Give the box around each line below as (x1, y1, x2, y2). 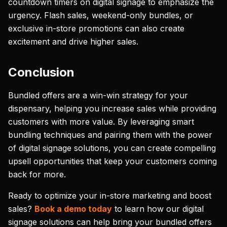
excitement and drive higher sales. (8, 36, 138, 47)
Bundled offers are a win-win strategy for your (8, 90, 188, 100)
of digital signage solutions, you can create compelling (8, 143, 216, 153)
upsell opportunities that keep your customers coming (8, 156, 217, 166)
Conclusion (8, 65, 74, 80)
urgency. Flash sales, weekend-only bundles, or (8, 10, 193, 20)
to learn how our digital (112, 204, 204, 214)
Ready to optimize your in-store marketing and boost (8, 191, 211, 201)
